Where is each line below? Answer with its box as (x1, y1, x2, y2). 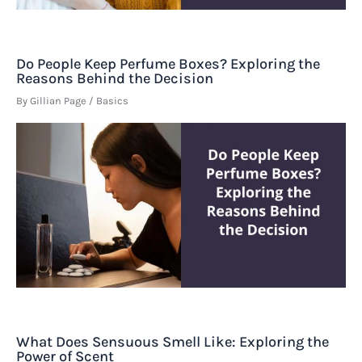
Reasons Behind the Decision (16, 69, 213, 88)
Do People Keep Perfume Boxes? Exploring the (16, 55, 320, 74)
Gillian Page (30, 95, 89, 107)
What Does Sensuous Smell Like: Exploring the (16, 332, 329, 351)
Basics (96, 95, 128, 107)
